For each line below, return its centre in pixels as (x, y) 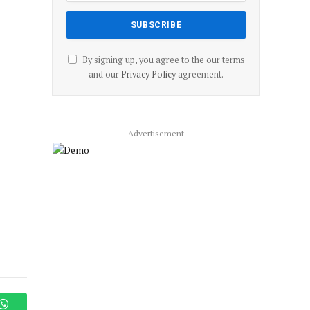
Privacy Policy (148, 74)
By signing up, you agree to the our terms (162, 60)
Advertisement (156, 133)
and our (105, 74)
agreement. (200, 74)
